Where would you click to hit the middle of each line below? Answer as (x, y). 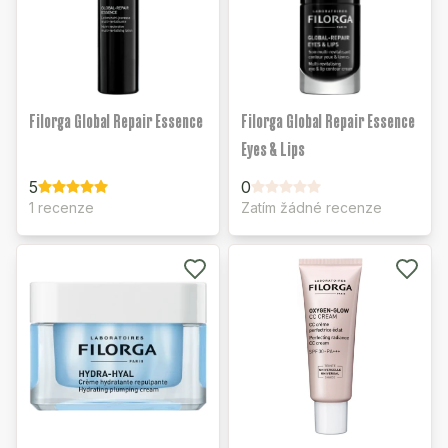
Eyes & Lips (273, 149)
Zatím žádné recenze (311, 207)
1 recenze (61, 207)
